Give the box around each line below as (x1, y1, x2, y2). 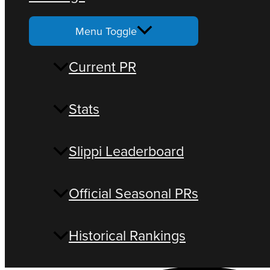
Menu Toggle (75, 24, 137, 39)
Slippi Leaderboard (69, 141, 184, 162)
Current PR (69, 57, 136, 77)
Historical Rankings (69, 225, 186, 246)
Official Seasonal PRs (69, 183, 198, 204)
